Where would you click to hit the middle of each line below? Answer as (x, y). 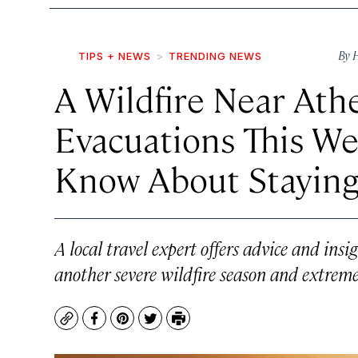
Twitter (172, 326)
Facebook (123, 326)
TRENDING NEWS (215, 56)
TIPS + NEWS (115, 56)
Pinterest (151, 326)
